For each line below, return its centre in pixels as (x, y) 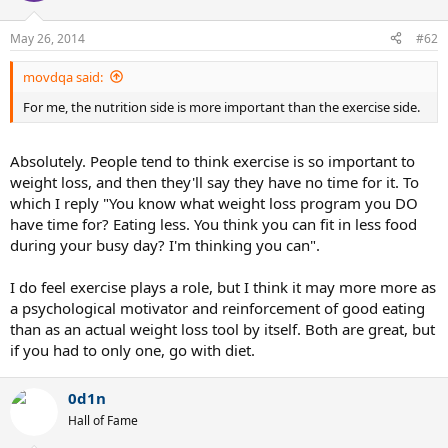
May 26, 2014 (47, 38)
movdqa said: (63, 76)
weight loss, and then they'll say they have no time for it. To (214, 182)
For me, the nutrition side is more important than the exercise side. (221, 106)
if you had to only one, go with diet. (132, 350)
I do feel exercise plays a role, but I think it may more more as (223, 287)
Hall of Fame (103, 420)
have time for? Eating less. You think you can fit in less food (213, 224)
